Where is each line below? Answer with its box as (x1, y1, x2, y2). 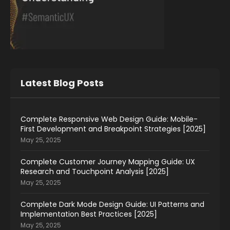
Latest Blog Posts (21, 76, 104, 90)
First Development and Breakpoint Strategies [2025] (21, 124, 206, 135)
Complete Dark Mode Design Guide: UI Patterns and (21, 199, 204, 210)
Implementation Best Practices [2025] (21, 209, 157, 220)
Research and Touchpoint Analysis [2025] (21, 166, 169, 177)
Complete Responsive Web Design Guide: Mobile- (21, 114, 198, 125)
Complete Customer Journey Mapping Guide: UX (21, 157, 195, 167)
